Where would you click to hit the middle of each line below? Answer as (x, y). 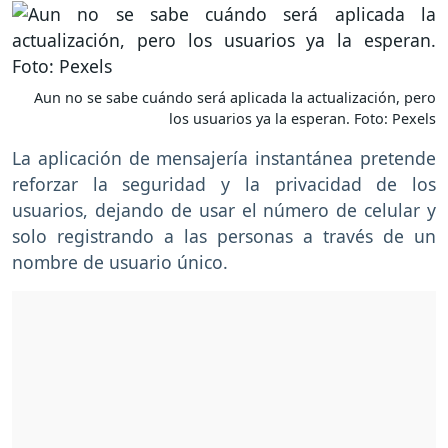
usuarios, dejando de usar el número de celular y (224, 210)
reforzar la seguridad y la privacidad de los (224, 184)
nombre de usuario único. (122, 262)
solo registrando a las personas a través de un (224, 236)
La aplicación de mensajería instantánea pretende (224, 158)
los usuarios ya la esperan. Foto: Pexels (302, 119)
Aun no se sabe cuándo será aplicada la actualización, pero (235, 98)
